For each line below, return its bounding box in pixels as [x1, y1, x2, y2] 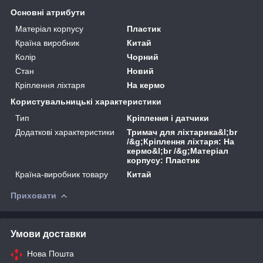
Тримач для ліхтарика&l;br [127, 127, 238, 137]
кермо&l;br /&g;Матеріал [127, 146, 229, 156]
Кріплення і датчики [127, 113, 210, 123]
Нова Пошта [27, 248, 74, 258]
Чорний [127, 52, 159, 62]
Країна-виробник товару [15, 169, 108, 179]
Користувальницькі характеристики [11, 96, 161, 106]
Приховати [11, 190, 56, 200]
